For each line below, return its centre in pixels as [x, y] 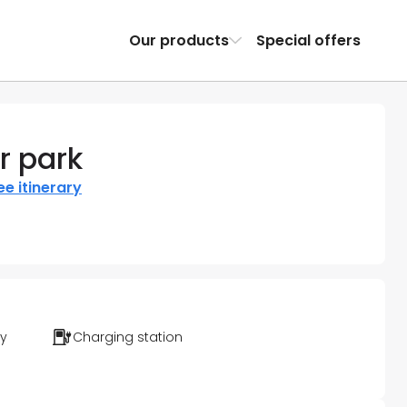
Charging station [128, 338]
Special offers [308, 40]
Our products [179, 40]
